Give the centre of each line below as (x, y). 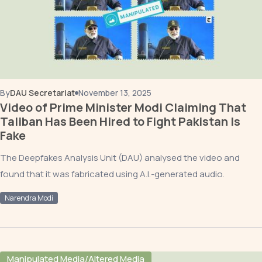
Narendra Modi (29, 198)
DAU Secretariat (42, 93)
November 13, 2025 (115, 93)
